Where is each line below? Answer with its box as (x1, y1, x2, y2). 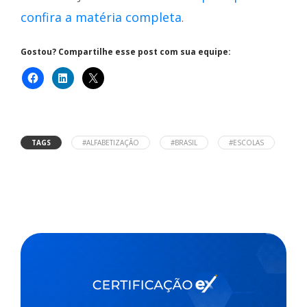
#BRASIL (171, 138, 197, 148)
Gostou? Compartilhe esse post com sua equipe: (21, 46, 231, 58)
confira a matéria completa (21, 9, 182, 26)
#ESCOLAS (229, 138, 264, 148)
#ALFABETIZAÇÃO (82, 138, 139, 148)
